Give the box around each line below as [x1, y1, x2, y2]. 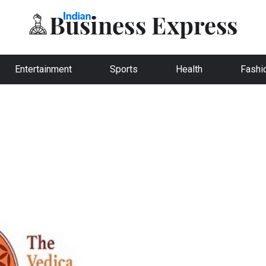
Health [176, 64, 202, 75]
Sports [110, 64, 138, 75]
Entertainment [15, 64, 72, 75]
